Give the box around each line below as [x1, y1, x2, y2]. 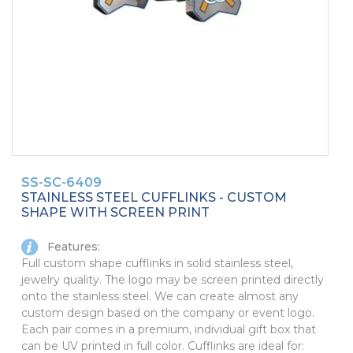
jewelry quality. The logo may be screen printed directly [21, 273, 324, 288]
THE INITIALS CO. [13, 63, 115, 77]
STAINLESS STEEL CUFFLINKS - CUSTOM [21, 189, 287, 205]
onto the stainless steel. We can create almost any [21, 289, 299, 304]
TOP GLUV [13, 93, 74, 107]
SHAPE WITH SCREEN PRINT [21, 204, 210, 220]
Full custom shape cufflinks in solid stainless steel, [21, 256, 293, 271]
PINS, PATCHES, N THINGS [13, 3, 168, 17]
